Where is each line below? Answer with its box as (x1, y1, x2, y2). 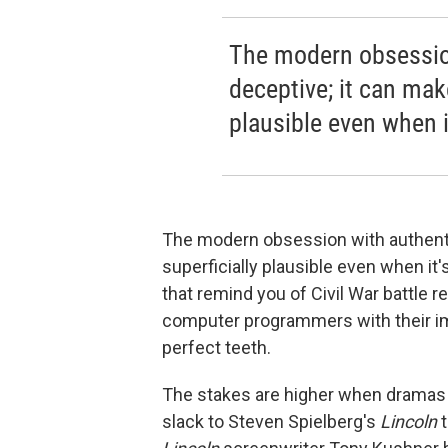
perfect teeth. (162, 337, 271, 358)
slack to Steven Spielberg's (162, 411, 380, 432)
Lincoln (380, 411, 437, 432)
